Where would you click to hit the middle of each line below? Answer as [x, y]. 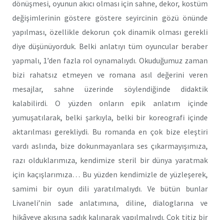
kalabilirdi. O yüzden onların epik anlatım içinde [110, 103]
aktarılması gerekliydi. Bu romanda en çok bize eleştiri [110, 131]
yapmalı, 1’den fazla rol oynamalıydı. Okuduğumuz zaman [110, 60]
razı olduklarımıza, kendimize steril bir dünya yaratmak [110, 160]
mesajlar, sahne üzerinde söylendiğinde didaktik [110, 89]
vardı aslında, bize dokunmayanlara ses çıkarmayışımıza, [110, 146]
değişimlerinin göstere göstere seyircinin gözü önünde [110, 17]
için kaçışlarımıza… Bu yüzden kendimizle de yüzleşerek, [110, 174]
